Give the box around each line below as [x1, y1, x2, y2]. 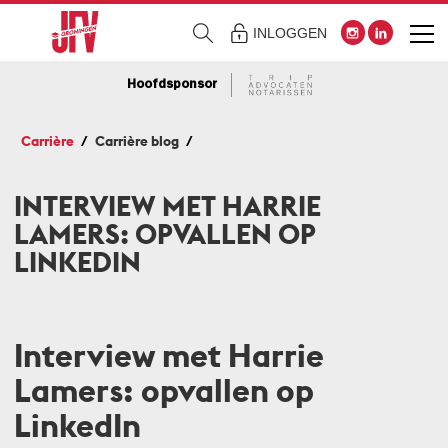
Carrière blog [95, 131, 179, 150]
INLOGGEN [253, 25, 328, 41]
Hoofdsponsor [126, 77, 217, 92]
